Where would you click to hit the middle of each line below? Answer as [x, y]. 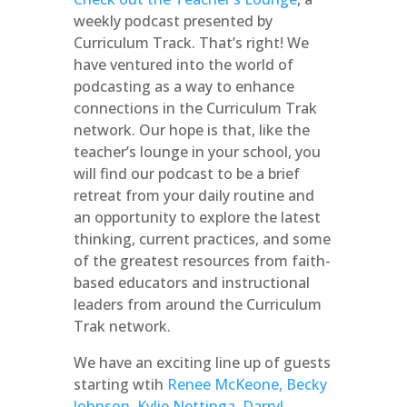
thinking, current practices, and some [202, 239]
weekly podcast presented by [173, 21]
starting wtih [120, 384]
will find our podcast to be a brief [186, 174]
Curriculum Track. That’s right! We [191, 43]
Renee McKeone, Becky [247, 384]
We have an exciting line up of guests [202, 362]
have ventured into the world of [183, 65]
